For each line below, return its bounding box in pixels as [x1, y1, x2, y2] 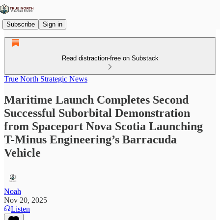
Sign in [43, 20, 62, 28]
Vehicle [4, 146, 41, 159]
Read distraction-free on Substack [61, 55, 159, 62]
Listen [11, 204, 30, 213]
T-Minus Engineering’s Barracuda [4, 133, 177, 146]
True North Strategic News [4, 75, 87, 83]
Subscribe [6, 20, 35, 28]
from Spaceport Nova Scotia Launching [4, 119, 203, 133]
